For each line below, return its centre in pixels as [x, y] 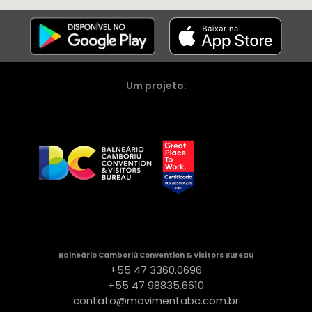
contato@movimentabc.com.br [156, 301]
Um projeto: [156, 86]
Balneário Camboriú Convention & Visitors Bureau [156, 255]
